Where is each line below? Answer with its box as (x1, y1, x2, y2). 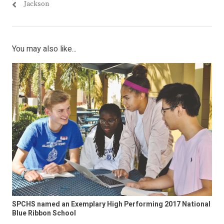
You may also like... (12, 42, 76, 55)
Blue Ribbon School (12, 208, 76, 219)
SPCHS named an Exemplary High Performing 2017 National (12, 199, 210, 210)
